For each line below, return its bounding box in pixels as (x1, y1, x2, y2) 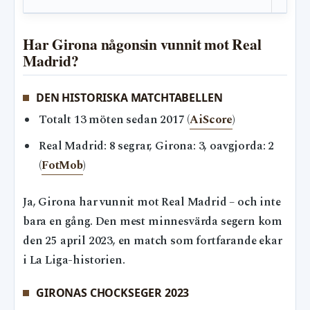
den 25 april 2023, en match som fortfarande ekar (23, 232, 282, 250)
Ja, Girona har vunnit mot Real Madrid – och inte (23, 194, 281, 212)
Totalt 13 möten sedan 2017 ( (39, 111, 190, 129)
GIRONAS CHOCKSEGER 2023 (36, 285, 190, 301)
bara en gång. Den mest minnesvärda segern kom (23, 213, 283, 231)
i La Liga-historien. (23, 252, 125, 270)
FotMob (41, 156, 83, 174)
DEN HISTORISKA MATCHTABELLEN (36, 90, 223, 106)
